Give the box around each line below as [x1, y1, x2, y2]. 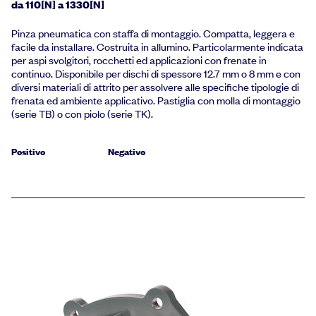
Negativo [108, 145, 146, 158]
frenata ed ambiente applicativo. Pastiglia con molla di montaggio [11, 92, 300, 107]
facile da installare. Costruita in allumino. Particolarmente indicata [11, 39, 303, 54]
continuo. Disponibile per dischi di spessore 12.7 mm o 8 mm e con [11, 66, 300, 80]
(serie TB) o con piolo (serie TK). [11, 106, 153, 121]
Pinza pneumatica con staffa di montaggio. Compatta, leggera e [11, 25, 295, 40]
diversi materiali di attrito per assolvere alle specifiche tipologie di [11, 79, 299, 94]
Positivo [11, 145, 45, 158]
